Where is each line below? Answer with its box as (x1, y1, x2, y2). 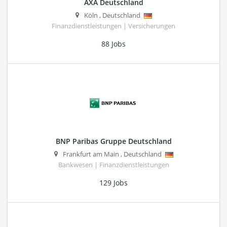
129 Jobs (99, 178, 128, 188)
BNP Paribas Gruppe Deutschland (55, 136, 172, 146)
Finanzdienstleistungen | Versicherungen (52, 22, 175, 31)
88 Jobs (101, 39, 126, 49)
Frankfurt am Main (62, 150, 119, 159)
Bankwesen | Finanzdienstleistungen (58, 161, 169, 170)
